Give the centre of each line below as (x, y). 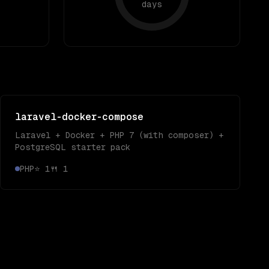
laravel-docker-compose (79, 117)
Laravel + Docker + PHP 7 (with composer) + (119, 135)
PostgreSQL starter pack (73, 147)
